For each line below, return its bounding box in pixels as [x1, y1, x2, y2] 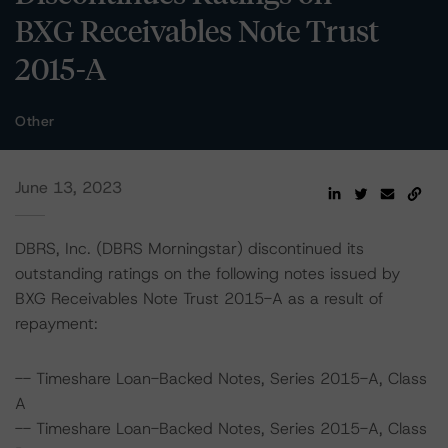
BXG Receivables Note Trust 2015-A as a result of [15, 288, 383, 309]
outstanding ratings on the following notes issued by [15, 263, 400, 284]
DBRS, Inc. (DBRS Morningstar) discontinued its [15, 238, 364, 259]
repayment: [15, 313, 98, 334]
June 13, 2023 [15, 177, 122, 198]
